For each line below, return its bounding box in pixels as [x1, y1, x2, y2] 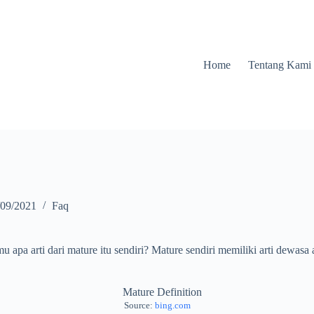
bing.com [154, 301, 191, 310]
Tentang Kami [247, 58, 311, 71]
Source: [123, 301, 155, 310]
